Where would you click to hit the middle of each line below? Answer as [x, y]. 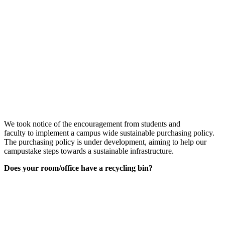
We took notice [28, 124]
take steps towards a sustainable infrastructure [100, 151]
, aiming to [161, 142]
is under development [111, 142]
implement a [55, 133]
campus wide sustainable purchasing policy [144, 133]
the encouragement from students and [121, 124]
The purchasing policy [39, 142]
